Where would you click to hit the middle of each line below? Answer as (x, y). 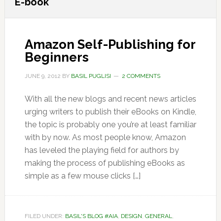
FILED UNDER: (45, 216)
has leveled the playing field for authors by (102, 150)
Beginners (56, 57)
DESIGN (131, 216)
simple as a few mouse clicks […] (82, 176)
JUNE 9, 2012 (42, 76)
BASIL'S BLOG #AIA (91, 216)
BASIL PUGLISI (91, 76)
